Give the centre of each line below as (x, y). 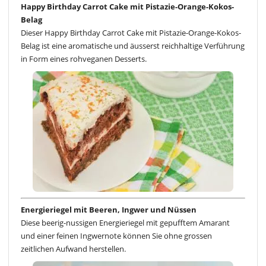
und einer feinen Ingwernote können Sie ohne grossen (116, 235)
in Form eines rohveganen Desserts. (84, 59)
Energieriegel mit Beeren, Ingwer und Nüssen (109, 209)
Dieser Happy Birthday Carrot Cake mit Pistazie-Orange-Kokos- (131, 33)
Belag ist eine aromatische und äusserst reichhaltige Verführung (133, 46)
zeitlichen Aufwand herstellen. (73, 248)
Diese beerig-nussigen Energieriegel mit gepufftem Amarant (125, 222)
